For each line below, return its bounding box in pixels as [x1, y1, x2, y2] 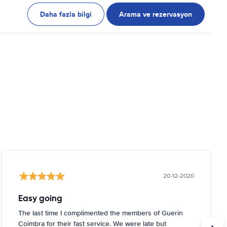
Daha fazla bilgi [40, 9, 92, 19]
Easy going [18, 193, 62, 204]
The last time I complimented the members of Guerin [18, 209, 183, 217]
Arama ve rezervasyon [119, 9, 193, 19]
